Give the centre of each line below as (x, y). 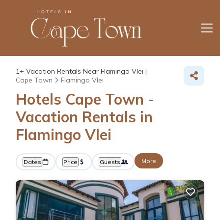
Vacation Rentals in (84, 117)
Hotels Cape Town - (85, 99)
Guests (110, 162)
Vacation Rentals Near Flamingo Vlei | (85, 71)
